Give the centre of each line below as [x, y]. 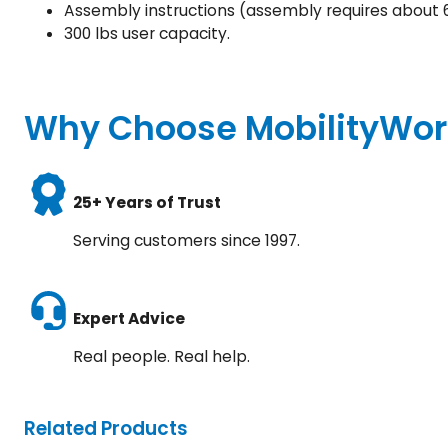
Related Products [106, 428]
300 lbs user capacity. [147, 33]
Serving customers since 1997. [186, 241]
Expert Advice [128, 318]
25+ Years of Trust [146, 202]
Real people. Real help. [161, 357]
